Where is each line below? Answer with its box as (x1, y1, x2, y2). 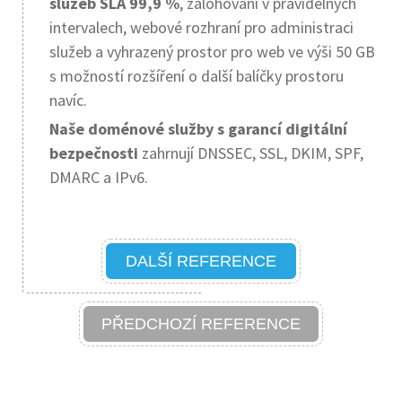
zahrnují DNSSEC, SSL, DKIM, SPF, (138, 143, 363, 163)
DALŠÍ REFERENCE (126, 252, 276, 270)
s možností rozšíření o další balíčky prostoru (49, 66, 344, 86)
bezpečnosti (49, 143, 138, 163)
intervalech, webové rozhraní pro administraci (49, 17, 354, 38)
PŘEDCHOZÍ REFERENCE (101, 315, 301, 333)
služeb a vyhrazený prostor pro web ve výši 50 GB (49, 41, 375, 62)
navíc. (49, 90, 87, 110)
